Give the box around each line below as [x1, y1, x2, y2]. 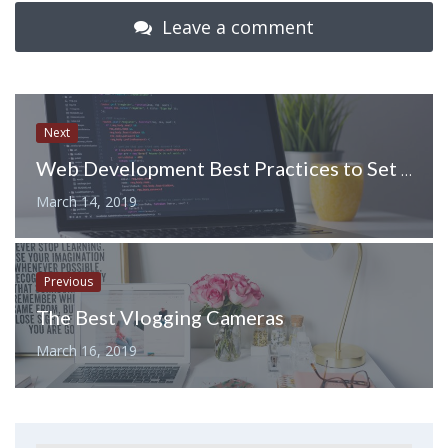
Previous [43, 273, 93, 291]
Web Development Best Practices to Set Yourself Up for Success [400, 159, 412, 180]
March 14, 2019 [35, 191, 137, 211]
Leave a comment [157, 14, 314, 39]
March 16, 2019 [35, 341, 137, 361]
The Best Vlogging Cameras [35, 305, 284, 330]
